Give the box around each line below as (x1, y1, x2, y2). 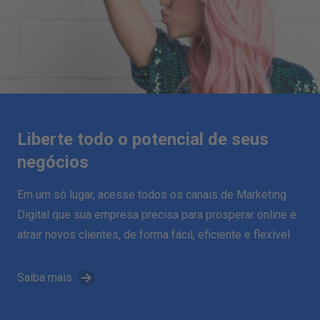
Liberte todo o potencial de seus (17, 129, 269, 149)
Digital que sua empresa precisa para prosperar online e (17, 207, 296, 221)
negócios (17, 151, 89, 172)
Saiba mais (17, 270, 72, 284)
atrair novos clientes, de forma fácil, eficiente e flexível (17, 227, 290, 241)
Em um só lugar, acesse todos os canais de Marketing (17, 187, 286, 201)
